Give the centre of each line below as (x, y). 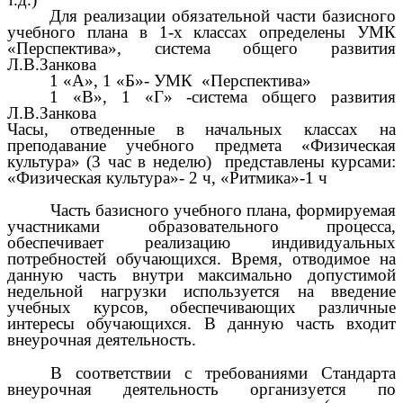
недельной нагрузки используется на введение (201, 291)
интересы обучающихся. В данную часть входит (201, 324)
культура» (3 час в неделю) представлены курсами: (201, 161)
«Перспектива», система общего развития (201, 48)
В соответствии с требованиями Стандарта (223, 373)
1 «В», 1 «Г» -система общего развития (223, 96)
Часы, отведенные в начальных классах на (201, 129)
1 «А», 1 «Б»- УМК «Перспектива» (181, 80)
